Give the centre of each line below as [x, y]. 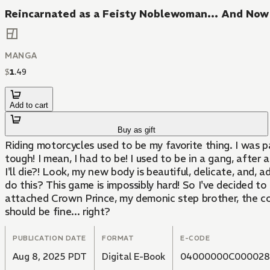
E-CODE [195, 238]
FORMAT [118, 238]
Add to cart [29, 105]
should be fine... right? [58, 212]
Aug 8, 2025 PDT [50, 257]
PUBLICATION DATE [49, 238]
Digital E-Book [133, 257]
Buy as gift [137, 130]
